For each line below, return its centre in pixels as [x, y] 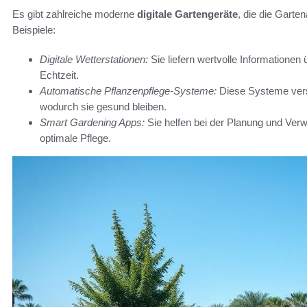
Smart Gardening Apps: [92, 123]
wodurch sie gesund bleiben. [103, 107]
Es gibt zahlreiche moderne [75, 14]
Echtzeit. [59, 75]
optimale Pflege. [75, 138]
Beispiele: [34, 30]
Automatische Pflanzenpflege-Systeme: [128, 91]
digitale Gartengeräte [187, 14]
